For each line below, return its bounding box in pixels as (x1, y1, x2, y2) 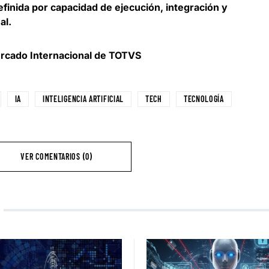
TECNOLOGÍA (183, 94, 224, 104)
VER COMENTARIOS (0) (20, 151, 92, 162)
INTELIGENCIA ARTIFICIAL (42, 94, 124, 104)
